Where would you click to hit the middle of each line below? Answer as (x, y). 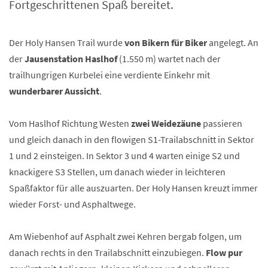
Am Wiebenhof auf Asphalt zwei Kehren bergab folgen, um (125, 236)
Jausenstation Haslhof (71, 59)
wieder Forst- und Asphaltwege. (72, 204)
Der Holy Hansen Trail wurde (67, 42)
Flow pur (224, 252)
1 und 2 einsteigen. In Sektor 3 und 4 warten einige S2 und (124, 156)
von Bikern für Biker (166, 42)
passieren (222, 123)
